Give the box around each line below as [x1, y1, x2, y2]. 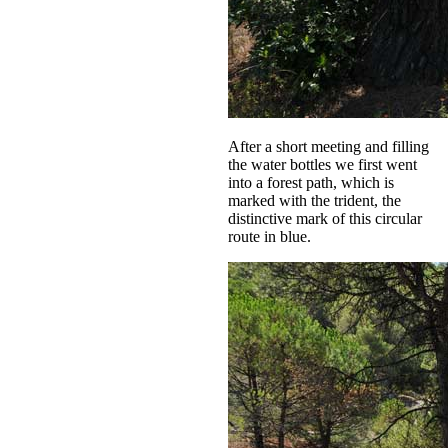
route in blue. [228, 227, 311, 245]
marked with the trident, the [228, 191, 401, 209]
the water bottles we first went [228, 155, 417, 173]
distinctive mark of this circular [228, 209, 422, 227]
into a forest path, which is [228, 173, 394, 191]
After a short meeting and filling [228, 137, 429, 155]
